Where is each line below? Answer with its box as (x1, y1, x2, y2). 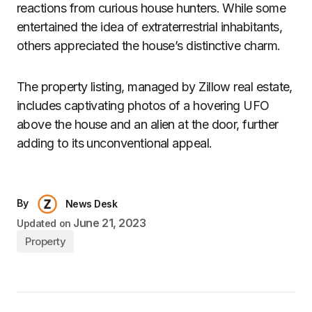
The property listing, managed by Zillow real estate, (17, 79, 292, 94)
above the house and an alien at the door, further (17, 116, 279, 132)
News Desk (65, 197, 118, 210)
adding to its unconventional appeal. (17, 135, 212, 150)
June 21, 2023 (73, 215, 146, 230)
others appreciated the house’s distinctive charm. (17, 38, 281, 53)
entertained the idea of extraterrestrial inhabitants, (17, 19, 283, 34)
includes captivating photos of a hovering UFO (17, 97, 270, 113)
